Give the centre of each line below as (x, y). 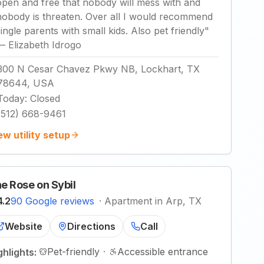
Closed (45, 98)
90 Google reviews (52, 201)
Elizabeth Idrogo (45, 45)
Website (24, 226)
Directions (91, 226)
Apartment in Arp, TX (153, 201)
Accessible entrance (163, 252)
